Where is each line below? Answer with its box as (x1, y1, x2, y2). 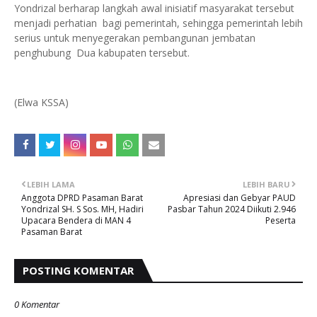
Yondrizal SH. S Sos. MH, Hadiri (21, 203, 144, 215)
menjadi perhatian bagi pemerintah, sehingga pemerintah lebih (14, 16, 303, 30)
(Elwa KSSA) (14, 96, 69, 109)
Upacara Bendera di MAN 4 (21, 214, 131, 226)
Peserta (265, 214, 296, 226)
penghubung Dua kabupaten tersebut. (14, 46, 190, 59)
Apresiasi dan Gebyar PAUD (183, 192, 296, 204)
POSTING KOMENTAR (23, 263, 134, 277)
